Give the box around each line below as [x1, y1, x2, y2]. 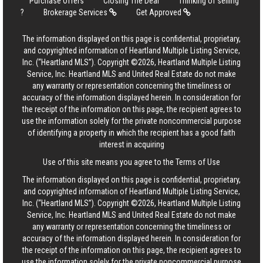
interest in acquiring [99, 140, 164, 149]
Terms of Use [176, 157, 220, 167]
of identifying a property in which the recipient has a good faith [28, 128, 235, 137]
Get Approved [136, 8, 183, 17]
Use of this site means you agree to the [43, 157, 176, 167]
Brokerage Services [43, 8, 109, 17]
